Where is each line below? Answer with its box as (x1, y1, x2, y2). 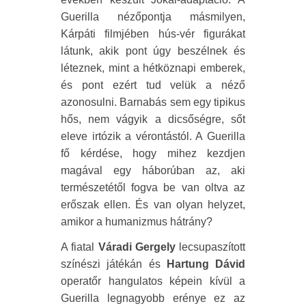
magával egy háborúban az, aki (61, 164, 245, 176)
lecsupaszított (175, 240, 245, 253)
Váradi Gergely (98, 240, 176, 253)
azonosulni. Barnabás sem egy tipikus (61, 96, 245, 108)
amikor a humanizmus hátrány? (61, 215, 212, 227)
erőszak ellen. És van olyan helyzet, (61, 198, 245, 210)
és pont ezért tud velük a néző (61, 79, 245, 91)
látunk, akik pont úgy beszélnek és (61, 44, 245, 57)
